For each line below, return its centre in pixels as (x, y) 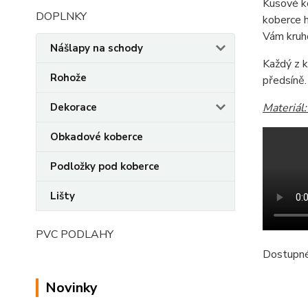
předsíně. (284, 80)
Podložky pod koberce (105, 166)
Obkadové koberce (97, 136)
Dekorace (74, 107)
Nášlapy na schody (97, 48)
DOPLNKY (61, 16)
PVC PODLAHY (75, 234)
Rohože (68, 77)
